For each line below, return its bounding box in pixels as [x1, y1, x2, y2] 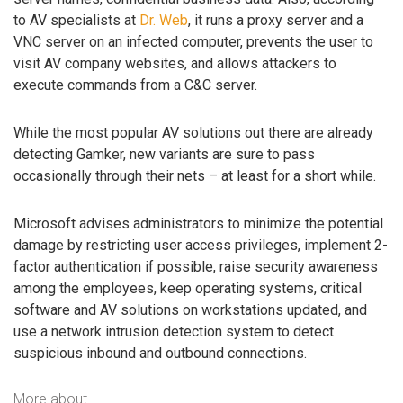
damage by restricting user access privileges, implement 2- [13, 236, 388, 254]
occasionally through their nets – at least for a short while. [13, 166, 376, 184]
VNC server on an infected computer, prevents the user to [13, 33, 373, 51]
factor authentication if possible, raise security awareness [13, 257, 378, 275]
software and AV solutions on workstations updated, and [13, 300, 367, 318]
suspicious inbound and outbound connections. [13, 344, 307, 362]
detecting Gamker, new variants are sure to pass [13, 145, 315, 163]
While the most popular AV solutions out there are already [13, 123, 373, 141]
